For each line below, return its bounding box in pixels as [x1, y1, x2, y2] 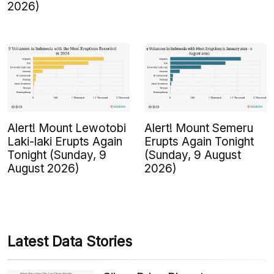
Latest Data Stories [7, 232, 132, 250]
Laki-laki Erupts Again [7, 134, 122, 149]
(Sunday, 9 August [144, 147, 241, 162]
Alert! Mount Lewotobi [7, 120, 126, 135]
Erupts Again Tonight [144, 134, 254, 149]
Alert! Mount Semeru [144, 120, 253, 135]
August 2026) [7, 161, 80, 176]
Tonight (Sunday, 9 [7, 147, 106, 162]
